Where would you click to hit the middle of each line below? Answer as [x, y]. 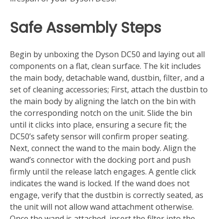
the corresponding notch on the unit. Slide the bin [101, 113]
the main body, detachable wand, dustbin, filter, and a [107, 78]
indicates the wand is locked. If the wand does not [100, 184]
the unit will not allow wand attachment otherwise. [102, 207]
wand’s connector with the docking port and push [100, 160]
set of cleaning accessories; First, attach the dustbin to [109, 90]
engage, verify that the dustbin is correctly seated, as [107, 195]
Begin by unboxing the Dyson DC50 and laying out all [107, 55]
